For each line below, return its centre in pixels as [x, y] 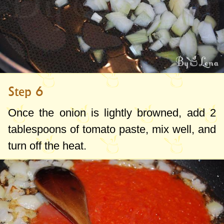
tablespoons [37, 129]
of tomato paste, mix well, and [141, 129]
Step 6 [26, 92]
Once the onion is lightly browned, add [109, 113]
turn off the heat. [47, 146]
